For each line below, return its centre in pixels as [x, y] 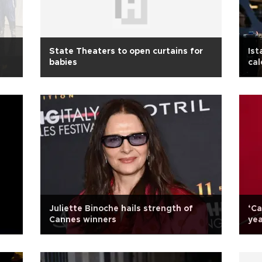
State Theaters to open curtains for [126, 51]
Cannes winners [83, 220]
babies [63, 63]
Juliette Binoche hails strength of [121, 209]
